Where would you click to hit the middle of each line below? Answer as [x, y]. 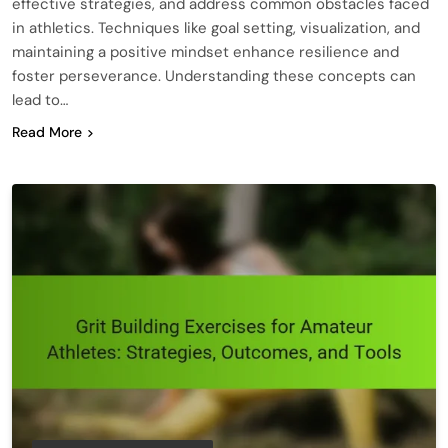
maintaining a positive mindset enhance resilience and [205, 51]
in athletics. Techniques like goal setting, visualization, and [216, 27]
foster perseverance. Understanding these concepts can [214, 75]
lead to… [40, 99]
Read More [47, 131]
